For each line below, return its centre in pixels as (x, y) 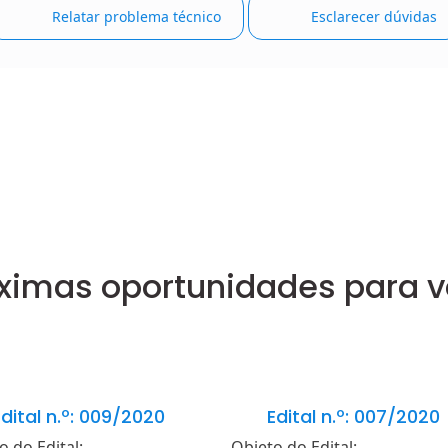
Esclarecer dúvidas (372, 16)
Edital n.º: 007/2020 (350, 417)
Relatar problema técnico (134, 16)
